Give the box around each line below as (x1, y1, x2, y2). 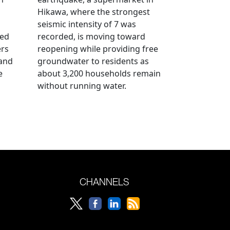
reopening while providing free (37, 43, 158, 54)
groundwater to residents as (37, 55, 149, 67)
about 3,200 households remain (37, 67, 161, 79)
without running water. (37, 80, 126, 91)
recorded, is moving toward (37, 30, 145, 42)
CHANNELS (80, 175, 129, 188)
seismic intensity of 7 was (37, 18, 136, 30)
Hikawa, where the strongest (37, 6, 150, 17)
